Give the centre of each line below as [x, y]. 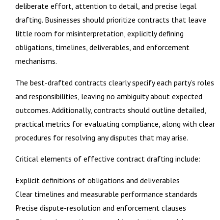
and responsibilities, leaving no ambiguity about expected [109, 96]
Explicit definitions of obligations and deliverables [97, 180]
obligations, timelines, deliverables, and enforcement [102, 47]
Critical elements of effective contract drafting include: [108, 159]
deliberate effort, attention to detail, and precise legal [106, 6]
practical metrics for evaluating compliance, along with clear [115, 124]
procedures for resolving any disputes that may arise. [101, 137]
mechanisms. [36, 61]
